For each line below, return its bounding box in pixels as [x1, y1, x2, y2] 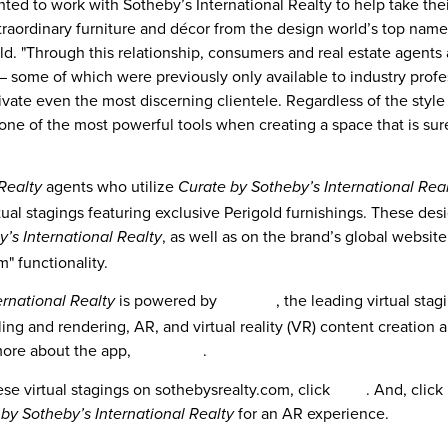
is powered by [119, 289, 221, 312]
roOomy [221, 289, 276, 312]
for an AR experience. [234, 401, 389, 424]
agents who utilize [42, 175, 178, 198]
